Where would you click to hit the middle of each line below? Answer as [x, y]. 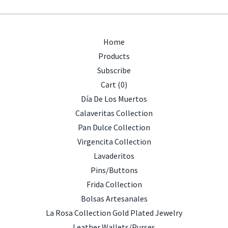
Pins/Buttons [114, 170]
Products [114, 56]
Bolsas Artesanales [114, 198]
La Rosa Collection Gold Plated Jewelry [114, 213]
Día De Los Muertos [114, 99]
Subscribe [114, 70]
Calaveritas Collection [114, 113]
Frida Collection [114, 184]
